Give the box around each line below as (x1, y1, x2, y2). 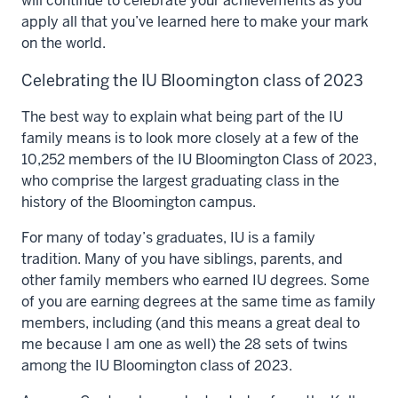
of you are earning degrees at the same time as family (21, 291, 376, 311)
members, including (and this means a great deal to (21, 313, 360, 332)
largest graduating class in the (142, 171, 339, 190)
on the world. (21, 33, 106, 52)
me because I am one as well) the (21, 334, 244, 354)
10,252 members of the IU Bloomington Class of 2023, (21, 149, 377, 169)
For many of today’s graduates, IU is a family (21, 227, 315, 247)
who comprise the (21, 171, 142, 190)
